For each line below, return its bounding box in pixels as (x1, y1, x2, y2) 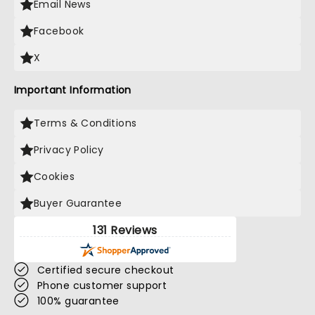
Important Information (14, 83, 131, 97)
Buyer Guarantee (34, 196, 122, 210)
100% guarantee (37, 294, 120, 308)
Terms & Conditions (34, 116, 137, 130)
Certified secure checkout (37, 263, 174, 277)
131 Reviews (93, 222, 157, 238)
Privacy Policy (34, 143, 104, 157)
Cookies (34, 169, 75, 184)
